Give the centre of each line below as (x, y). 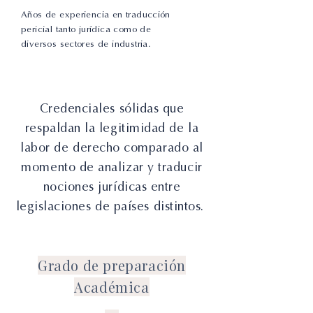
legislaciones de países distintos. (112, 206)
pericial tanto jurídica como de (86, 29)
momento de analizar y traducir (112, 167)
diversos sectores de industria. (86, 44)
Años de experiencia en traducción (96, 15)
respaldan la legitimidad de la (112, 128)
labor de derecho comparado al (112, 147)
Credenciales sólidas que (112, 108)
